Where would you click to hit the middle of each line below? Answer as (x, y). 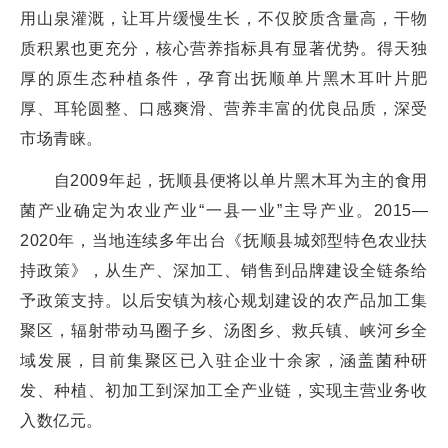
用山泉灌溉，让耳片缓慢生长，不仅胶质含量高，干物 (224, 19)
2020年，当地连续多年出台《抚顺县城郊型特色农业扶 (224, 241)
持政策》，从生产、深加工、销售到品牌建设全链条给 (224, 271)
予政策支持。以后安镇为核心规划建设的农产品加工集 (224, 301)
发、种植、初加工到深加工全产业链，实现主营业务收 (224, 391)
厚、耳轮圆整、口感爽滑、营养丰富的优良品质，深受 (224, 109)
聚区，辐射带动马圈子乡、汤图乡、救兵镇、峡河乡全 (224, 331)
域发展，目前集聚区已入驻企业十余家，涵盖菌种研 (224, 361)
